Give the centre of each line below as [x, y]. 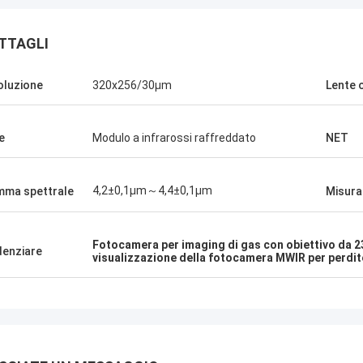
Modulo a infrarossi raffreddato [174, 138]
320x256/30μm [132, 85]
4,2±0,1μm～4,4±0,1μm [152, 190]
